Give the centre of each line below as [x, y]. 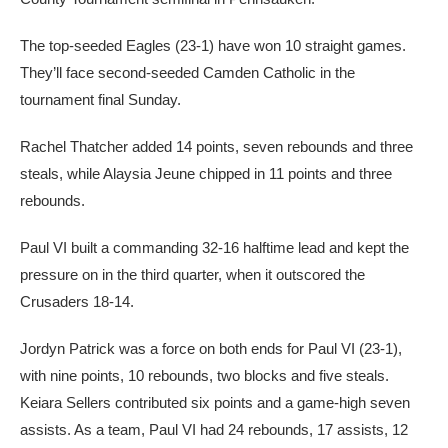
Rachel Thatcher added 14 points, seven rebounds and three [216, 146]
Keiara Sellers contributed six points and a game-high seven [215, 402]
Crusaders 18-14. [77, 301]
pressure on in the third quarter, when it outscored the [192, 274]
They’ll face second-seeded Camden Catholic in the [187, 72]
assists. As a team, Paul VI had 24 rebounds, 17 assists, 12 [214, 429]
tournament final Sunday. [100, 99]
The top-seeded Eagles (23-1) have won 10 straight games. [213, 45]
